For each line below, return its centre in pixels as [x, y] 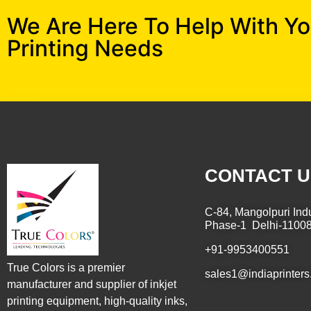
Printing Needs [85, 49]
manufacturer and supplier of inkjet [92, 285]
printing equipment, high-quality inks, [97, 301]
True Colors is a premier [66, 268]
